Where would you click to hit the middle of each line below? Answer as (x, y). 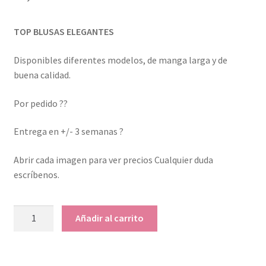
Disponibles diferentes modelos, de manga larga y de (120, 60)
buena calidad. (42, 75)
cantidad (30, 256)
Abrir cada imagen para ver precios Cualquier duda (113, 159)
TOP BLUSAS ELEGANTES (64, 32)
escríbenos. (36, 174)
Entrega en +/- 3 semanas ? (68, 132)
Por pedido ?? (40, 103)
